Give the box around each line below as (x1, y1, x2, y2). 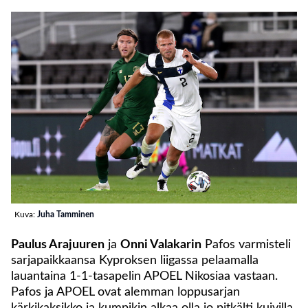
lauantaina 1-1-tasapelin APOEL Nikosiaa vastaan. (11, 269, 278, 283)
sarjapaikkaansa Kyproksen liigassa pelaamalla (11, 254, 258, 267)
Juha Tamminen (37, 210, 94, 219)
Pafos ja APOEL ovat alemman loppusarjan (11, 285, 240, 298)
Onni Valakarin (120, 238, 201, 251)
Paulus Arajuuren (11, 238, 104, 251)
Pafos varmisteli (201, 238, 291, 251)
